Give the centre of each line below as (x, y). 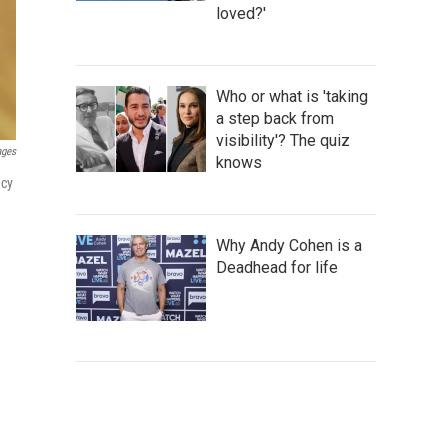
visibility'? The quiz (283, 140)
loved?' (241, 13)
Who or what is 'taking (292, 96)
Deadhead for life (277, 267)
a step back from (275, 118)
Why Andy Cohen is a (289, 245)
